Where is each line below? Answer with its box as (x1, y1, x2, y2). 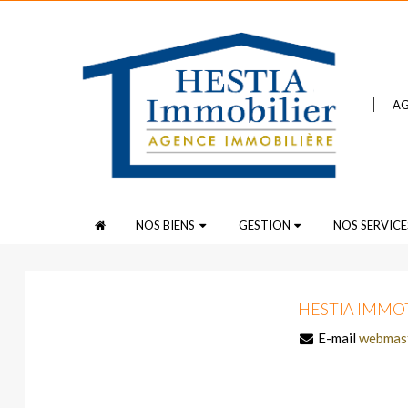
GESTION (238, 217, 291, 232)
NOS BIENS (136, 217, 196, 232)
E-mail (314, 329, 359, 346)
